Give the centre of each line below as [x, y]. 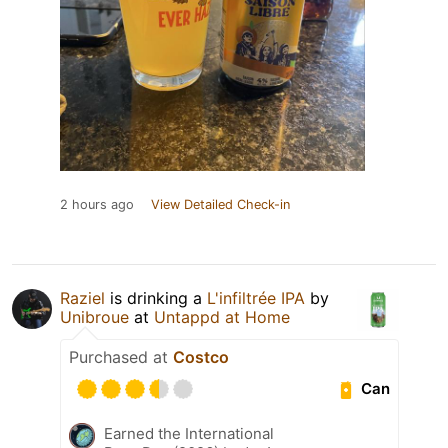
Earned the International [189, 433]
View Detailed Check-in [220, 204]
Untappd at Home [222, 316]
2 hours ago [97, 204]
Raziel [82, 297]
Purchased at [121, 356]
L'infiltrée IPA [256, 297]
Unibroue [94, 316]
